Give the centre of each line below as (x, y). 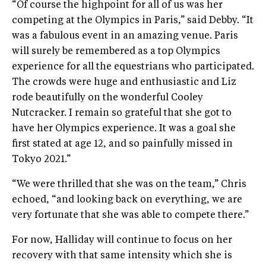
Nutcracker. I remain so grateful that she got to (122, 113)
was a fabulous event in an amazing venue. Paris (125, 36)
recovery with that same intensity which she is (122, 256)
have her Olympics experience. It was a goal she (124, 129)
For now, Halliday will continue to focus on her (122, 240)
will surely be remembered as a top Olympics (116, 51)
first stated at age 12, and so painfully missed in (122, 144)
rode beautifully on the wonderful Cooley (107, 98)
